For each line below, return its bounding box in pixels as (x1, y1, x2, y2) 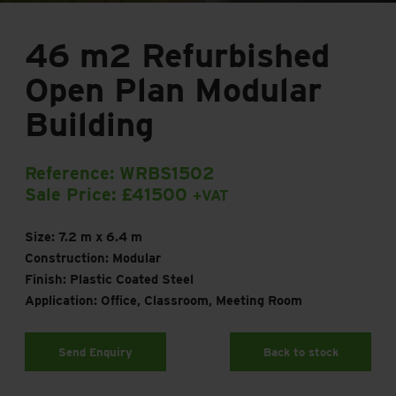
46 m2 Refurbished (25, 34, 330, 75)
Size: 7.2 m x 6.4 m (25, 228, 142, 245)
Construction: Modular (25, 249, 161, 266)
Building (25, 103, 154, 144)
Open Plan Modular (25, 69, 322, 110)
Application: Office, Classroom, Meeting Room (25, 292, 302, 308)
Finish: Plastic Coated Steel (25, 270, 194, 287)
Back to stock (263, 345, 339, 359)
